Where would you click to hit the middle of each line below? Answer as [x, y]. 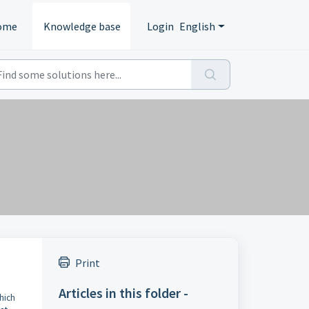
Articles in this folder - [123, 293]
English [198, 26]
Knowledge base [82, 26]
